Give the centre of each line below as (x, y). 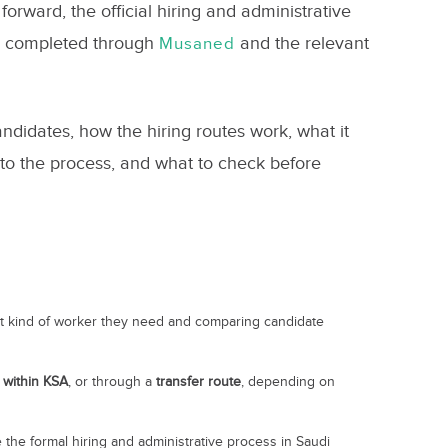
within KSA (35, 382)
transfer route (198, 382)
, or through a (111, 382)
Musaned (196, 44)
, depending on (287, 382)
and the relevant (301, 43)
